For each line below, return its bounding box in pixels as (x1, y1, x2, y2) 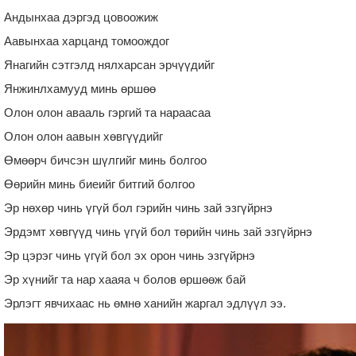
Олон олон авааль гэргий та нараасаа (4, 105, 211, 119)
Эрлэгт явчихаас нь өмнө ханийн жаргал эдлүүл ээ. (4, 296, 286, 310)
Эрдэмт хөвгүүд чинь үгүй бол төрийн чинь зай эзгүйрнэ (4, 224, 312, 238)
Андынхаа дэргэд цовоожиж (4, 10, 158, 24)
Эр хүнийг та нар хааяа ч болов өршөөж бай (4, 272, 246, 286)
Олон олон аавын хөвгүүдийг (4, 129, 163, 143)
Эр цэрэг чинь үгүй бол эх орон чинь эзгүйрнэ (4, 248, 255, 262)
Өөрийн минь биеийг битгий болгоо (4, 176, 195, 191)
